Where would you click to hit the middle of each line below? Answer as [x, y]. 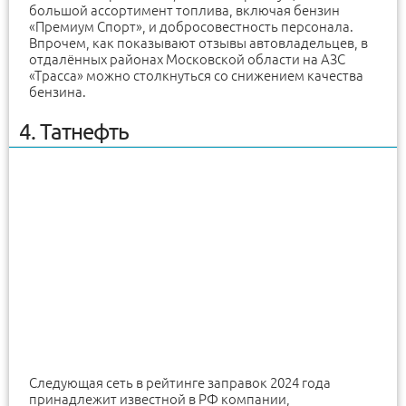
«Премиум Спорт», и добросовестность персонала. [191, 26]
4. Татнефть [74, 131]
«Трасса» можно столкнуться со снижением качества [196, 75]
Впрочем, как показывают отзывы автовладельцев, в [198, 43]
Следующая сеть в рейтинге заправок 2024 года [180, 383]
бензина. [58, 92]
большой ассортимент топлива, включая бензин [184, 10]
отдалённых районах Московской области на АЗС [187, 59]
